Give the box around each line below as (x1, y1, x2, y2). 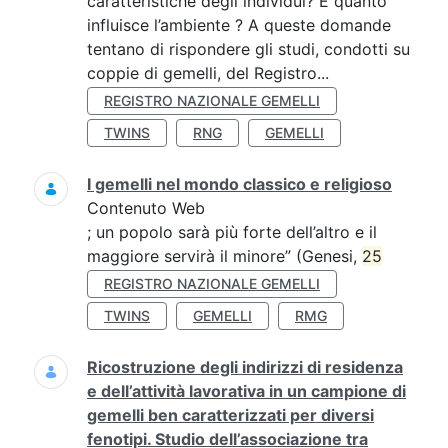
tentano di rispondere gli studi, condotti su (87, 39, 410, 59)
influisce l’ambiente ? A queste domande (87, 15, 391, 35)
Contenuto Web (87, 198, 205, 218)
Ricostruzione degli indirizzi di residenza (87, 357, 403, 377)
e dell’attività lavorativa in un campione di (87, 381, 406, 401)
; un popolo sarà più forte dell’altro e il (87, 222, 377, 242)
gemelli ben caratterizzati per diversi (87, 405, 374, 425)
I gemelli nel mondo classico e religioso (87, 174, 392, 194)
